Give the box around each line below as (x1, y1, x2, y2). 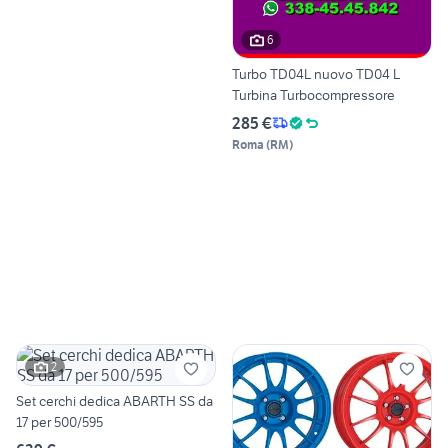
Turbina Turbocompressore (232, 85, 395, 104)
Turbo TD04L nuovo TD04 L (232, 64, 400, 83)
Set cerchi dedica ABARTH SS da (16, 391, 213, 410)
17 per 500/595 (16, 412, 103, 431)
